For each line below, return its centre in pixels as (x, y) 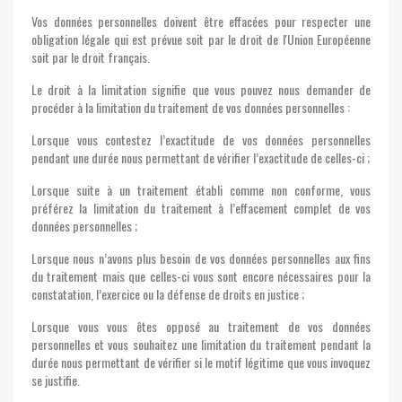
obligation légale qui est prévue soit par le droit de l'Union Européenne (201, 39)
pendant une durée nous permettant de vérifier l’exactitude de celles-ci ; (201, 157)
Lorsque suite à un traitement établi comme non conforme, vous (201, 190)
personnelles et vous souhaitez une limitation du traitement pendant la (201, 344)
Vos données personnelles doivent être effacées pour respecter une (201, 21)
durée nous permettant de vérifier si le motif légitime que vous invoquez (201, 362)
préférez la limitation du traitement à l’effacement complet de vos (201, 208)
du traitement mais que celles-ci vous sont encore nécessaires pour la (201, 276)
